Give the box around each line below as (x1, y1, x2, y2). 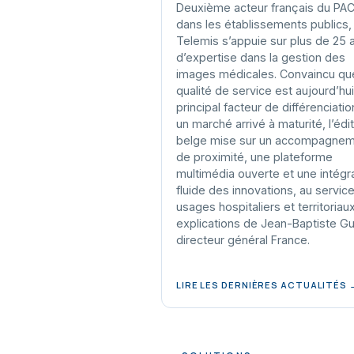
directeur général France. (176, 233, 310, 247)
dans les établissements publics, (176, 17, 352, 31)
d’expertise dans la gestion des (176, 51, 345, 64)
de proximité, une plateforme (176, 150, 333, 164)
